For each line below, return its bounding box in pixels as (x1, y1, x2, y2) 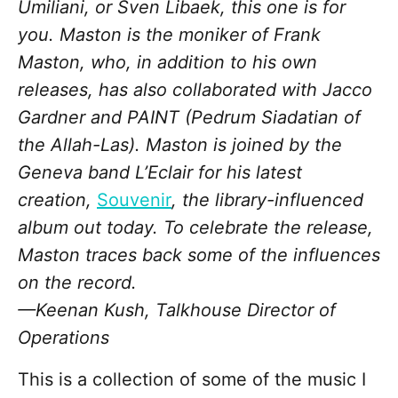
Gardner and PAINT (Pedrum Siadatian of (18, 107, 361, 129)
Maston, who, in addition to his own (18, 52, 317, 74)
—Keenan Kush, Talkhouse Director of (18, 299, 336, 322)
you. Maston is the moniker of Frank (18, 24, 321, 46)
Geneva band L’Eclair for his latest (18, 162, 302, 184)
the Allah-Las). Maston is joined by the (18, 134, 342, 156)
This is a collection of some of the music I (18, 369, 366, 391)
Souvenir (97, 189, 171, 211)
